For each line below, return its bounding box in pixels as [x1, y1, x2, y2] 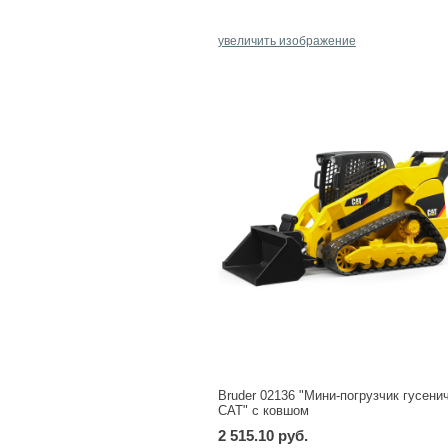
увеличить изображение [217, 33, 356, 48]
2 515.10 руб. [217, 426, 308, 444]
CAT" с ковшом [217, 402, 309, 418]
